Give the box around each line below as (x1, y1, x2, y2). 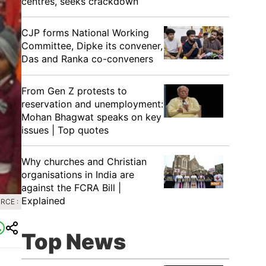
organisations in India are (21, 169, 134, 180)
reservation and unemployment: (21, 98, 163, 110)
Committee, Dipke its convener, (21, 40, 163, 52)
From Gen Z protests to (21, 85, 127, 97)
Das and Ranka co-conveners (21, 53, 153, 65)
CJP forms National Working (21, 27, 149, 39)
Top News (21, 229, 126, 255)
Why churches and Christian (21, 156, 147, 167)
